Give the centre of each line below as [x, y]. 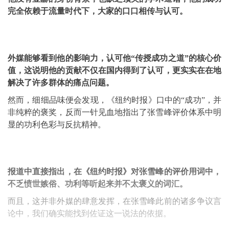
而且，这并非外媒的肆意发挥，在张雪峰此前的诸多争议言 [114, 201]
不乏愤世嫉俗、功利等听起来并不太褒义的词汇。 [98, 184]
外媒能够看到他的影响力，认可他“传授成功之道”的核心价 [114, 58]
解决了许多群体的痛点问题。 [61, 83]
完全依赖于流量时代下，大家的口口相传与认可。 [98, 11]
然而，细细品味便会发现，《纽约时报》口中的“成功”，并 [114, 100]
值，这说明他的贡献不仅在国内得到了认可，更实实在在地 [114, 70]
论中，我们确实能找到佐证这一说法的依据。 [89, 213]
